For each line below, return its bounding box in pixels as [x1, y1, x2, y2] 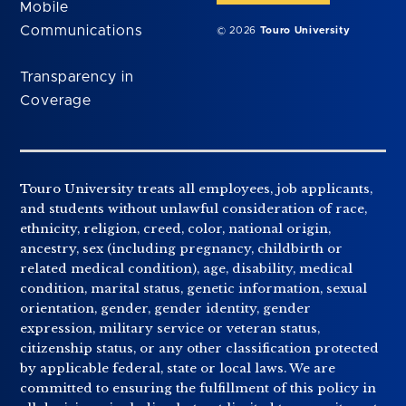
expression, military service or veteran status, [20, 321, 321, 337]
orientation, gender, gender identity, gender [20, 301, 312, 317]
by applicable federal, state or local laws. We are [20, 361, 336, 377]
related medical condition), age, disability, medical [20, 261, 353, 277]
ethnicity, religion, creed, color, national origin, [20, 221, 332, 237]
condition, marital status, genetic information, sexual [20, 281, 368, 297]
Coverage [20, 93, 92, 109]
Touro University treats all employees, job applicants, [20, 181, 373, 198]
